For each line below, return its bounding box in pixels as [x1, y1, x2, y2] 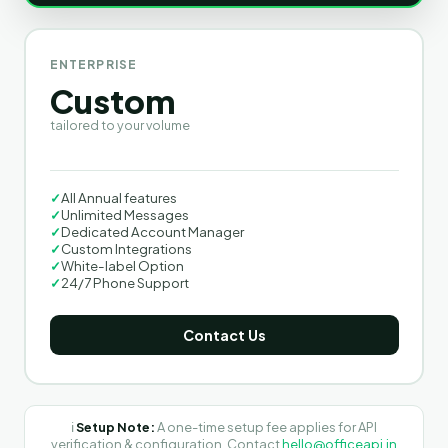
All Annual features [60, 189, 177, 206]
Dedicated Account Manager [60, 223, 244, 240]
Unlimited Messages [60, 206, 189, 223]
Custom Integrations [60, 240, 192, 257]
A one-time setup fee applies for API [155, 418, 377, 435]
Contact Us [182, 326, 266, 344]
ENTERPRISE [49, 57, 138, 72]
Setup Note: [76, 418, 155, 435]
